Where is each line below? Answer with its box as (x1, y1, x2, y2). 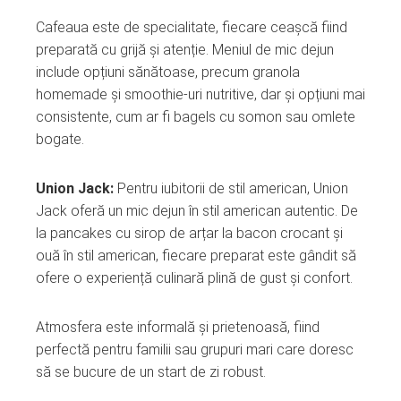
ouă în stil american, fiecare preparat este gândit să (36, 246, 356, 264)
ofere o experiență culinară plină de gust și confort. (36, 269, 353, 286)
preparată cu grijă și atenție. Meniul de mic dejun (36, 40, 334, 58)
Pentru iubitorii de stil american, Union (117, 179, 348, 197)
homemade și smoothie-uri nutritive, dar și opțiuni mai (36, 85, 365, 103)
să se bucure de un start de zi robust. (36, 363, 266, 380)
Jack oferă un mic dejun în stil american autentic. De (36, 201, 358, 219)
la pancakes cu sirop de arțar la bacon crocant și (36, 224, 343, 242)
